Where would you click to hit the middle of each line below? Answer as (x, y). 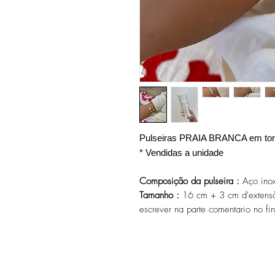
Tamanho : (159, 195)
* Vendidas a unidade (183, 153)
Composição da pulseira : (189, 181)
